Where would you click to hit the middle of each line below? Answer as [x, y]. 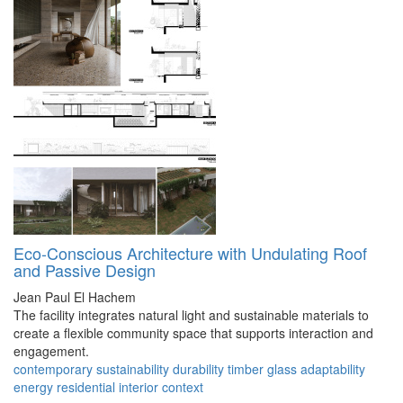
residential [86, 387]
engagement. [51, 351]
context [183, 387]
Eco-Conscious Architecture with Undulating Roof [190, 253]
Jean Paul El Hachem [75, 297]
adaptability [333, 369]
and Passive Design [85, 270]
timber [246, 369]
